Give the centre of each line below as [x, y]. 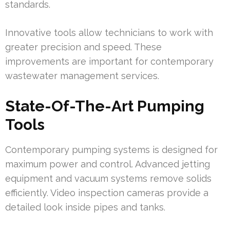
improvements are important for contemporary [109, 62]
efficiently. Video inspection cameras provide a [107, 193]
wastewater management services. [82, 76]
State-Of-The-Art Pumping [105, 106]
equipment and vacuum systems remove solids [108, 179]
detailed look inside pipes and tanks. [85, 207]
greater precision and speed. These [83, 47]
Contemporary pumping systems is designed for [111, 150]
